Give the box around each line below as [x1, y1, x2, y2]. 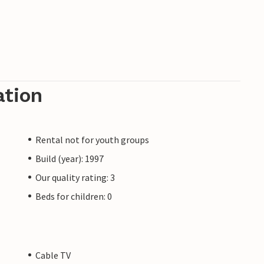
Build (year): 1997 [35, 152, 104, 164]
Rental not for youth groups [35, 133, 149, 146]
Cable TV [35, 249, 71, 261]
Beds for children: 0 [35, 190, 112, 202]
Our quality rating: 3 [35, 171, 115, 183]
